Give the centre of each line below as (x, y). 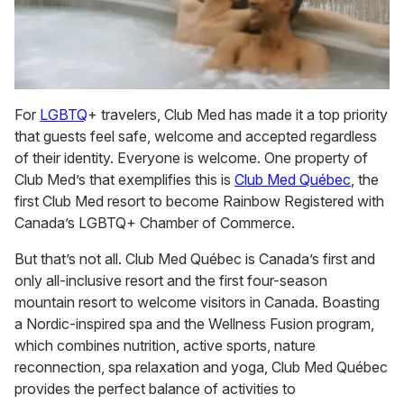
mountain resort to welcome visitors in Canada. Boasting (197, 303)
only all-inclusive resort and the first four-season (171, 281)
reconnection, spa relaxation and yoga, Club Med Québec (201, 367)
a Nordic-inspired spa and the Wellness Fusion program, (194, 324)
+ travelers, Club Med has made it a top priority (238, 115)
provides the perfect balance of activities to (155, 389)
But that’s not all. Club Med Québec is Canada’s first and (195, 259)
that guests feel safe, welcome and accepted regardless (196, 137)
